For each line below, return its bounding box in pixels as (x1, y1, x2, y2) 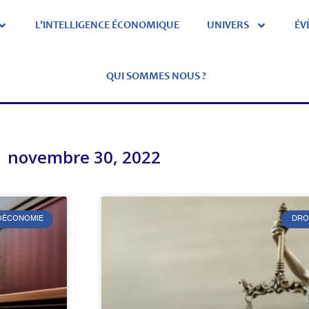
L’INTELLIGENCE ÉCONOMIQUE (34, 20, 179, 31)
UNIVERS (206, 20, 249, 31)
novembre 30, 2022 (8, 146, 161, 168)
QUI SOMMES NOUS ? (106, 71, 206, 82)
